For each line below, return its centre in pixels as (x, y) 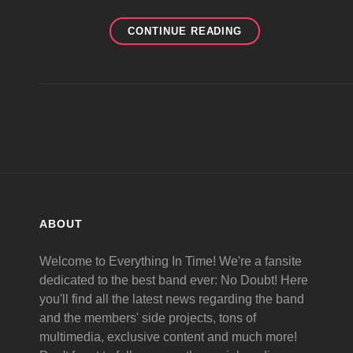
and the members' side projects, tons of (148, 318)
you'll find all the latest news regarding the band (172, 299)
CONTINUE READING (185, 31)
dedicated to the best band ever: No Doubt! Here (174, 280)
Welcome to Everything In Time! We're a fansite (171, 261)
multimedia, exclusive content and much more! (168, 337)
